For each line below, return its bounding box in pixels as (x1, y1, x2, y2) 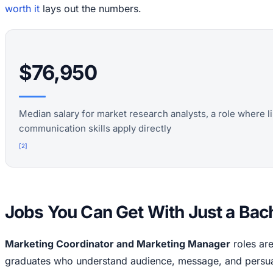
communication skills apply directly (19, 122, 171, 135)
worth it (5, 2, 40, 15)
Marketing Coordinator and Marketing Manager (5, 238, 230, 250)
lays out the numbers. (40, 2, 141, 15)
